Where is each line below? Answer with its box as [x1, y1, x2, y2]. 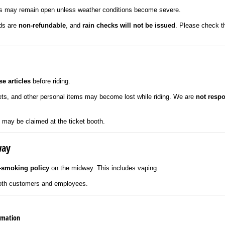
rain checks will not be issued [82, 21, 175, 29]
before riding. [30, 77, 70, 85]
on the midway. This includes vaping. [49, 164, 159, 172]
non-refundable [18, 21, 66, 29]
